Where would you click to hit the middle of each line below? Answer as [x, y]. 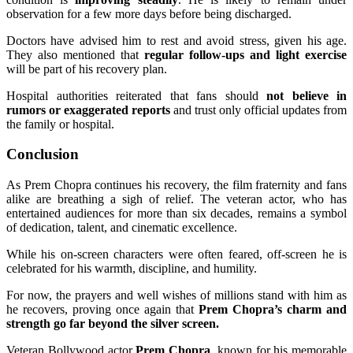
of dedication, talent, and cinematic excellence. [122, 228]
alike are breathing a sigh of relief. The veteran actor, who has [176, 199]
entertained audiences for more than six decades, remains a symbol [176, 214]
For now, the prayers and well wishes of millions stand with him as [176, 295]
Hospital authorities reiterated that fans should [136, 95]
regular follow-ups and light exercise [245, 54]
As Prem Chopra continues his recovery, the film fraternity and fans [176, 185]
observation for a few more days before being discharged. [149, 13]
